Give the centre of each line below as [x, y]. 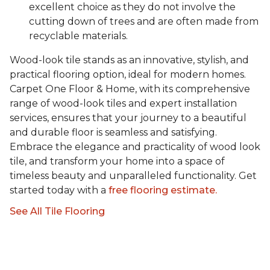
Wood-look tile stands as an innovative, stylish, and [129, 60]
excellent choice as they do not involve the [132, 7]
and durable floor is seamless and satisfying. [113, 133]
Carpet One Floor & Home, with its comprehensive [130, 89]
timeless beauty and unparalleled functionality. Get [133, 176]
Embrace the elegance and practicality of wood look [135, 147]
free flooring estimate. [162, 190]
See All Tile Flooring [57, 212]
